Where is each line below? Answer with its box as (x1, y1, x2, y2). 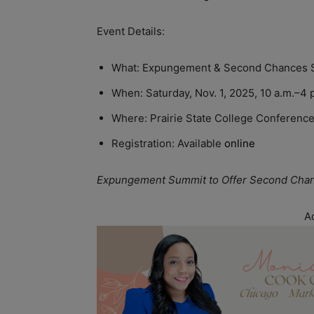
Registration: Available (111, 136, 224, 150)
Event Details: (97, 24, 165, 38)
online (224, 136, 255, 150)
